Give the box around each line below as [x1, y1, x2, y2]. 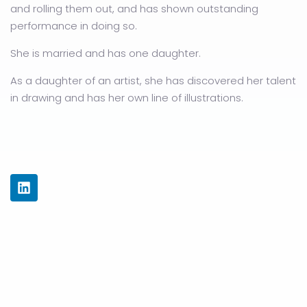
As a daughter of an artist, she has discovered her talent [10, 73, 296, 88]
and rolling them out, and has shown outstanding [10, 1, 258, 16]
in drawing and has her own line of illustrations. [10, 90, 243, 106]
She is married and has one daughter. [10, 46, 201, 61]
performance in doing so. [10, 19, 137, 34]
